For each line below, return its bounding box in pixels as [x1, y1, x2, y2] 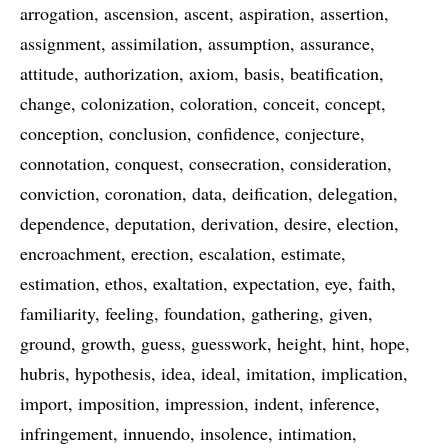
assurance [300, 31, 370, 55]
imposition [78, 391, 155, 415]
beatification [290, 61, 379, 85]
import [20, 391, 68, 415]
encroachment [20, 241, 121, 265]
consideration [290, 151, 387, 175]
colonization [81, 91, 170, 115]
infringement [20, 421, 113, 445]
